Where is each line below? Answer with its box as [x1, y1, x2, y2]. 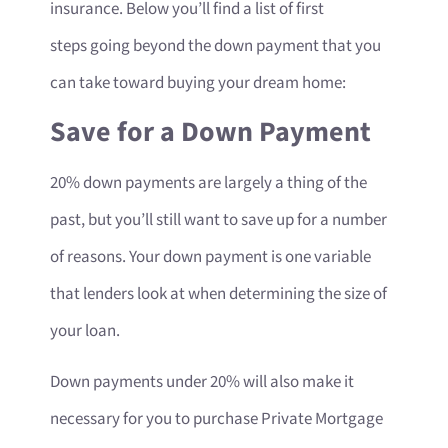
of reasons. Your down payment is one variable [50, 246, 371, 269]
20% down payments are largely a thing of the [50, 172, 367, 195]
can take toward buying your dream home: [50, 71, 346, 94]
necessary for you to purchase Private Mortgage [50, 408, 383, 431]
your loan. [50, 320, 120, 343]
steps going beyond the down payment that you [50, 34, 381, 57]
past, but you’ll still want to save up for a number [50, 209, 387, 232]
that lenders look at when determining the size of [50, 283, 387, 306]
